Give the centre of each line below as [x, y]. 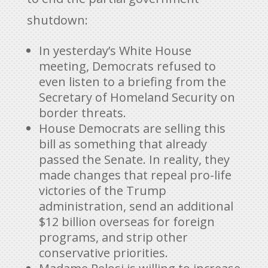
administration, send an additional [136, 206]
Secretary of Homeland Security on [137, 97]
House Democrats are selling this [132, 128]
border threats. [82, 112]
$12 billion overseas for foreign [127, 221]
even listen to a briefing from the [132, 81]
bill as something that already [123, 144]
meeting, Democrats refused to [127, 66]
